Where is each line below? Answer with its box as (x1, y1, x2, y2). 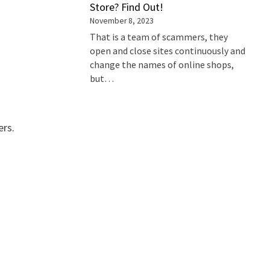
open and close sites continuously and (90, 45, 246, 57)
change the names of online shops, (90, 59, 234, 71)
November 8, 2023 (90, 15, 154, 26)
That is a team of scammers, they (90, 31, 228, 43)
